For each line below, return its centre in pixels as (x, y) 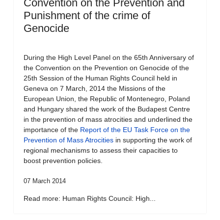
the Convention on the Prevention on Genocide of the (106, 68)
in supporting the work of (153, 140)
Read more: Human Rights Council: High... (90, 198)
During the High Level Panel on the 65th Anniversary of (109, 57)
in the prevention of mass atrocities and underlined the (108, 119)
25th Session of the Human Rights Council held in (100, 78)
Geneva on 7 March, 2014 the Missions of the (95, 88)
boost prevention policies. (63, 161)
